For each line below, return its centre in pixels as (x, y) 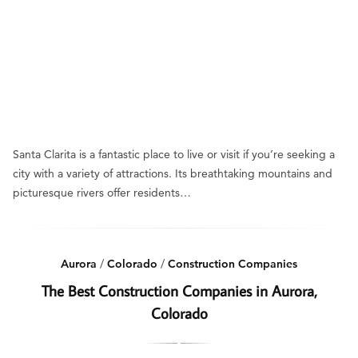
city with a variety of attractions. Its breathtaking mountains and (173, 173)
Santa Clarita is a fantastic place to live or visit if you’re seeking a (174, 154)
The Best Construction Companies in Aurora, (179, 290)
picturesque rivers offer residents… (102, 193)
